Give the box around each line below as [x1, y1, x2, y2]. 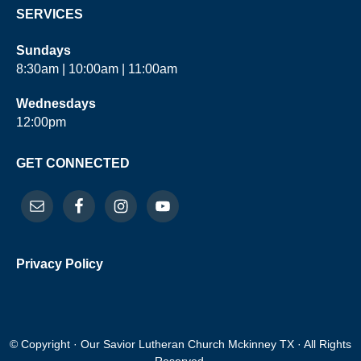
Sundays [16, 44, 74, 58]
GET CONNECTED [16, 156, 130, 171]
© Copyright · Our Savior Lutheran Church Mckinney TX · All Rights [10, 338, 351, 351]
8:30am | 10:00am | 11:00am [16, 62, 177, 77]
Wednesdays [16, 97, 96, 111]
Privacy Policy [16, 257, 103, 272]
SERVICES [16, 7, 83, 22]
